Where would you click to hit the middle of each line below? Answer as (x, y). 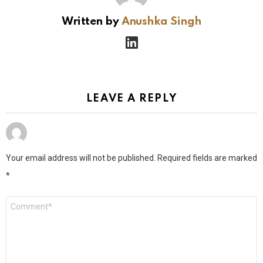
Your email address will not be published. (81, 158)
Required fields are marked (207, 158)
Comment (25, 201)
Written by (92, 21)
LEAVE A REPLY (131, 99)
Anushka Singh (161, 21)
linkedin (149, 35)
